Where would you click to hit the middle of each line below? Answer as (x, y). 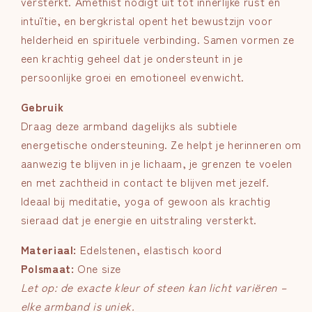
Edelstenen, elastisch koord (149, 249)
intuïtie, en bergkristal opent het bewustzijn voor (147, 21)
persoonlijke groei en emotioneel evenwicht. (132, 77)
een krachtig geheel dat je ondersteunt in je (132, 58)
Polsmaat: (47, 268)
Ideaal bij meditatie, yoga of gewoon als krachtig (146, 201)
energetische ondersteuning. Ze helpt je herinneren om (161, 144)
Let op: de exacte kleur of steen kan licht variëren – (154, 287)
